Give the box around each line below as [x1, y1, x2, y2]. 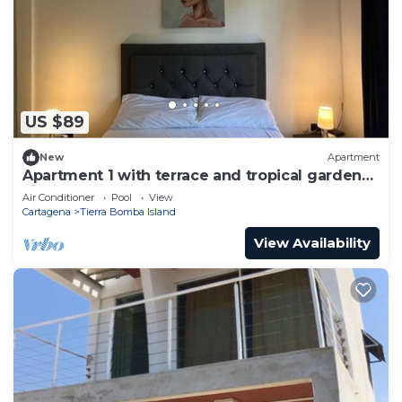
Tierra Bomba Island [80, 205, 176, 218]
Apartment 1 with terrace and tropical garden [22, 166, 362, 184]
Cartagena [22, 205, 71, 218]
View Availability [254, 233, 371, 251]
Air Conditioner [22, 190, 94, 204]
